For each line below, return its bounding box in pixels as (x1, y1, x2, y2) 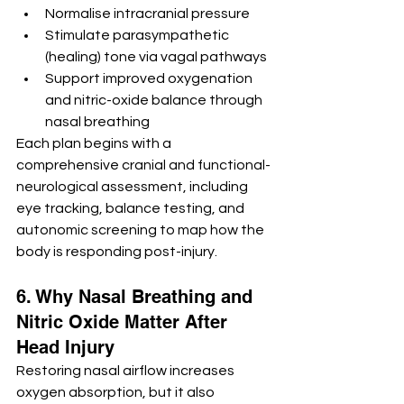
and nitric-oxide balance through (45, 93, 265, 108)
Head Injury (16, 336, 115, 359)
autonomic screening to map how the (16, 223, 267, 238)
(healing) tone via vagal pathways (45, 50, 267, 65)
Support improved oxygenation (45, 71, 255, 87)
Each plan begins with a (16, 136, 174, 151)
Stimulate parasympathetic (45, 28, 232, 43)
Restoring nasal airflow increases (16, 363, 237, 379)
